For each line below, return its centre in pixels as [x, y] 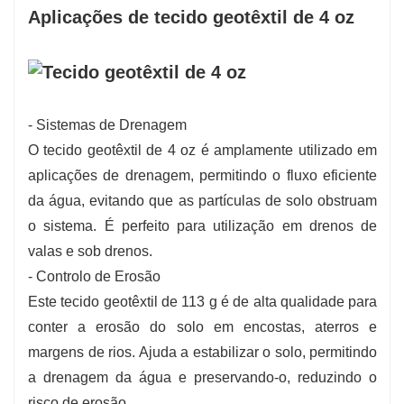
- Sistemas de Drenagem [107, 124]
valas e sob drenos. [90, 251]
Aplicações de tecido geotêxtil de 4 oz [191, 17]
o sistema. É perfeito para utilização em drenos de [203, 225]
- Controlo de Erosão [94, 276]
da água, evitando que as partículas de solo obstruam [203, 200]
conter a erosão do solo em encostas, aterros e [203, 326]
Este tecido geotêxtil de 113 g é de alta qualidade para [203, 301]
